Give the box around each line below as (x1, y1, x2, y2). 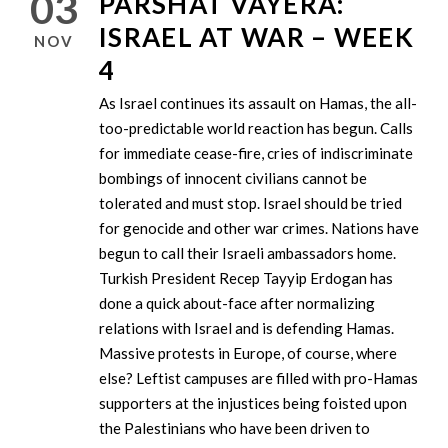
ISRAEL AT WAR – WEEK (99, 21, 414, 54)
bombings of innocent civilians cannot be (99, 169, 367, 188)
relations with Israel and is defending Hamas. (99, 319, 394, 338)
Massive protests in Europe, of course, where (99, 344, 397, 363)
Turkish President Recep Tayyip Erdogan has (99, 269, 393, 288)
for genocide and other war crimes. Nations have (99, 219, 419, 238)
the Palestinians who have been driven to (99, 419, 370, 438)
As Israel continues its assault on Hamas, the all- (99, 94, 417, 113)
